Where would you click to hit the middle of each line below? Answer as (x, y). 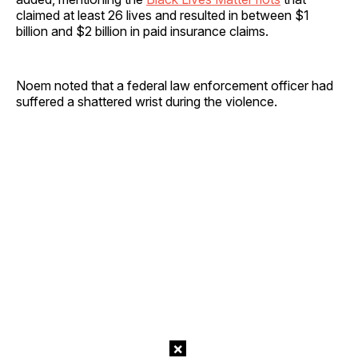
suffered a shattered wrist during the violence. (147, 102)
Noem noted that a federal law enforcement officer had (175, 86)
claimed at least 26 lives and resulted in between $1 (163, 16)
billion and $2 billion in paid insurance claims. (142, 32)
